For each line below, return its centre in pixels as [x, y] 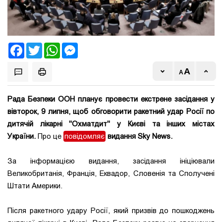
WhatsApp [76, 47]
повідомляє [84, 137]
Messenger [94, 47]
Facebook [39, 47]
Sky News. [154, 137]
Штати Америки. [35, 186]
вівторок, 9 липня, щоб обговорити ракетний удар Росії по [111, 112]
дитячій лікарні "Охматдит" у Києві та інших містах [111, 124]
